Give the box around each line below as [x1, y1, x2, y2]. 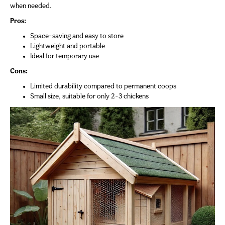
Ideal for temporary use [30, 53, 99, 61]
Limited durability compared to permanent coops [30, 83, 176, 91]
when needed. [10, 3, 52, 11]
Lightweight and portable [30, 43, 105, 51]
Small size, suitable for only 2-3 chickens [30, 93, 149, 101]
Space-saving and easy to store [30, 33, 124, 41]
